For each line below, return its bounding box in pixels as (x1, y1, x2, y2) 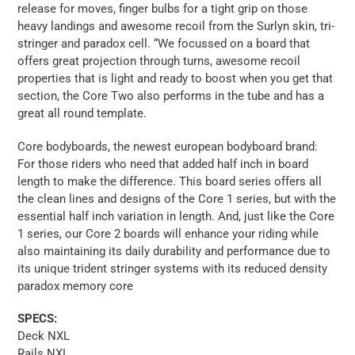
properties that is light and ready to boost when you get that (17, 71, 333, 86)
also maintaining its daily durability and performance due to (17, 243, 330, 258)
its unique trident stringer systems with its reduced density (17, 261, 327, 276)
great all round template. (17, 106, 147, 121)
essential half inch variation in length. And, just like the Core (17, 208, 334, 223)
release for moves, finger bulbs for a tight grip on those (17, 2, 307, 17)
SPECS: (17, 311, 57, 326)
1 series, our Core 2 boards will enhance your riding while (17, 226, 319, 241)
